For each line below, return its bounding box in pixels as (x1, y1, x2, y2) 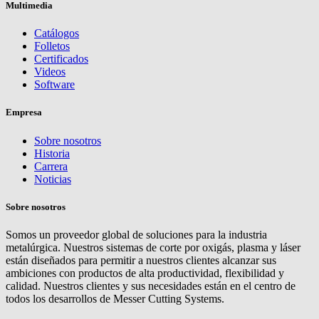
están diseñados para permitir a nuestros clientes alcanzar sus (6, 253, 276, 266)
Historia (34, 147, 70, 159)
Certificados (34, 53, 88, 66)
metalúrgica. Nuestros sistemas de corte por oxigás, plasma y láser (6, 241, 300, 253)
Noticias (34, 172, 71, 185)
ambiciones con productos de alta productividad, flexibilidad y (6, 266, 284, 279)
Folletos (34, 40, 70, 53)
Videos (34, 66, 66, 78)
